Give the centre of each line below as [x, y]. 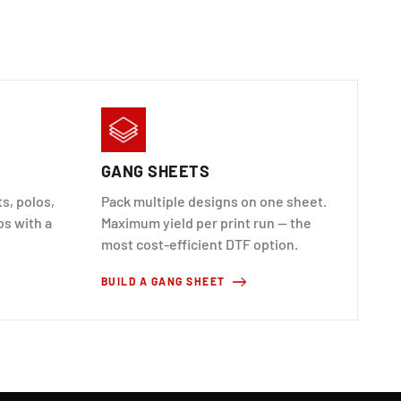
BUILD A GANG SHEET [163, 281]
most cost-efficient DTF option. [199, 243]
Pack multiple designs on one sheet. [213, 200]
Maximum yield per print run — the [206, 222]
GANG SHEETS [155, 171]
